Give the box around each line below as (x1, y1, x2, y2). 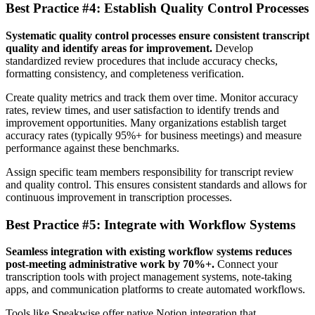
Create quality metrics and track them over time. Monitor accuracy (6, 91, 298, 103)
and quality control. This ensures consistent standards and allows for (6, 178, 307, 191)
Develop (212, 41, 253, 54)
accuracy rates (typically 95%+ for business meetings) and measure (6, 129, 302, 141)
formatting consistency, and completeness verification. (6, 67, 244, 79)
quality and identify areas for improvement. (6, 41, 212, 54)
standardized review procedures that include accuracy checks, (6, 54, 278, 67)
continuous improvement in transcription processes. (6, 191, 232, 203)
